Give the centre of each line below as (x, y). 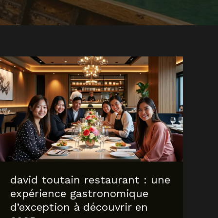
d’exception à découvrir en (79, 207)
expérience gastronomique (80, 194)
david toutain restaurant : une (91, 180)
